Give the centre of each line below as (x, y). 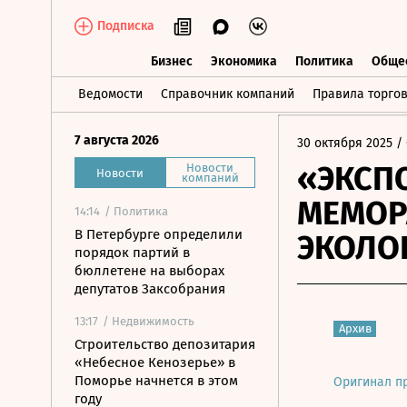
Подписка (126, 26)
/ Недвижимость (149, 321)
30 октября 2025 (345, 143)
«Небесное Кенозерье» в (155, 362)
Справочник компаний (228, 94)
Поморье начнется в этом (156, 381)
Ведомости (110, 94)
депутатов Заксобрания (150, 289)
